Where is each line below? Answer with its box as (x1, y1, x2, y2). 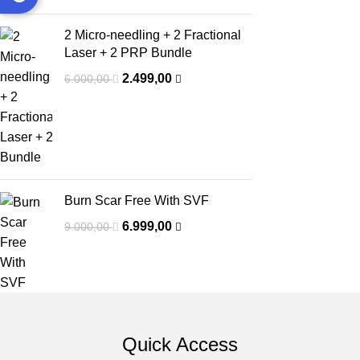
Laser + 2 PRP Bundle (64, 46, 192, 59)
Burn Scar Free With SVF (64, 194, 209, 207)
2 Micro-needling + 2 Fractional (64, 28, 241, 42)
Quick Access (121, 333, 238, 355)
